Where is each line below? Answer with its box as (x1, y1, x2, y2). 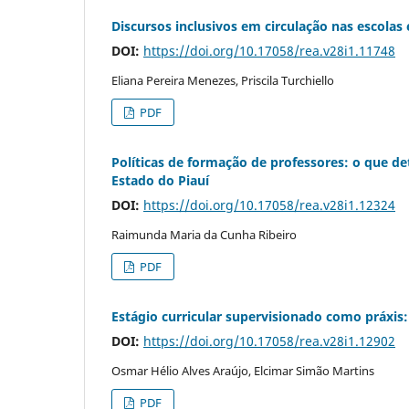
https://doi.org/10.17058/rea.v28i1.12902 (143, 331, 395, 350)
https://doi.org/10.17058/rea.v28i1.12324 (143, 195, 395, 214)
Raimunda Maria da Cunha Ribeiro (111, 225, 297, 243)
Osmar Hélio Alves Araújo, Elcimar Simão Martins (111, 362, 374, 379)
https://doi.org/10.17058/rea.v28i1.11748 (143, 41, 395, 59)
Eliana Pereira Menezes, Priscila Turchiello (111, 71, 334, 89)
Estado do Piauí (111, 171, 209, 189)
